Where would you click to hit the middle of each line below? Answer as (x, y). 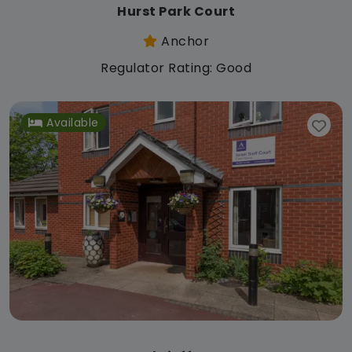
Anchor (183, 42)
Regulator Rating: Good (176, 68)
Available (73, 123)
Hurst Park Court (176, 12)
